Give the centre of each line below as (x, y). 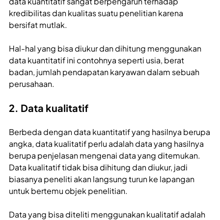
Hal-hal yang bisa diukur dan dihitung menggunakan (105, 49)
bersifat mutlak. (39, 25)
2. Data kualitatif (49, 108)
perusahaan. (32, 84)
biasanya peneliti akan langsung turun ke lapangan (102, 179)
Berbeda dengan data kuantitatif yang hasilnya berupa (110, 132)
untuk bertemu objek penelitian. (68, 191)
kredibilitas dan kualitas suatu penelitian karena (96, 13)
